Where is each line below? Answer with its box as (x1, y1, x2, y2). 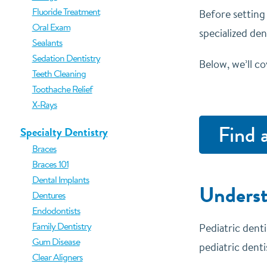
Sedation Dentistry (32, 51, 100, 64)
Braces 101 (32, 157, 69, 170)
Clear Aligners (32, 250, 83, 263)
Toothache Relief (32, 82, 92, 95)
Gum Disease (32, 235, 80, 248)
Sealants (32, 36, 63, 49)
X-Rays (32, 98, 57, 111)
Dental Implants (32, 173, 89, 186)
